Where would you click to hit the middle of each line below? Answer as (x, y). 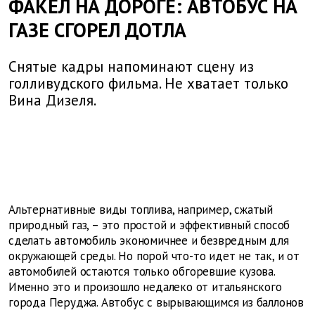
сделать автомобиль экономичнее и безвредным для (149, 241)
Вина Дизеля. (52, 101)
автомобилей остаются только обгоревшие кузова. (142, 272)
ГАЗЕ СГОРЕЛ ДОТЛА (97, 30)
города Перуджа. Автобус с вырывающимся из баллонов (156, 303)
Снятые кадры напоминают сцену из (131, 67)
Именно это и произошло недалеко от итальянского (145, 287)
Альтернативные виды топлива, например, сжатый (141, 210)
